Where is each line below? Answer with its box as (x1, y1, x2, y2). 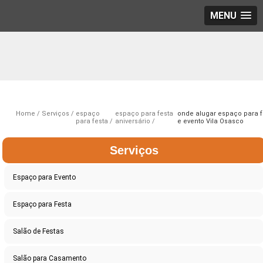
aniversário (114, 117, 150, 126)
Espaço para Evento (13, 173, 76, 182)
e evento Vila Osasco (177, 117, 244, 126)
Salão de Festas (13, 227, 65, 236)
